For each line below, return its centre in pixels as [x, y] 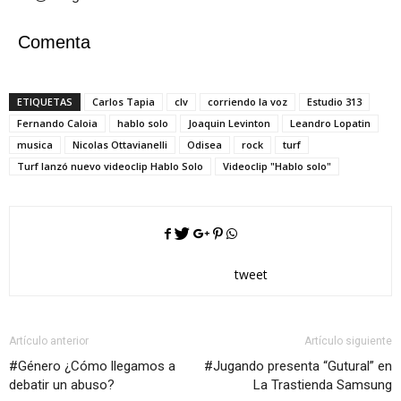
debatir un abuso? [62, 385]
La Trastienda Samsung [323, 385]
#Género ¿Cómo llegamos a [92, 367]
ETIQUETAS [45, 102]
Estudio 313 [334, 102]
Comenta [54, 43]
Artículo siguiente [348, 341]
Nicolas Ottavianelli [120, 145]
